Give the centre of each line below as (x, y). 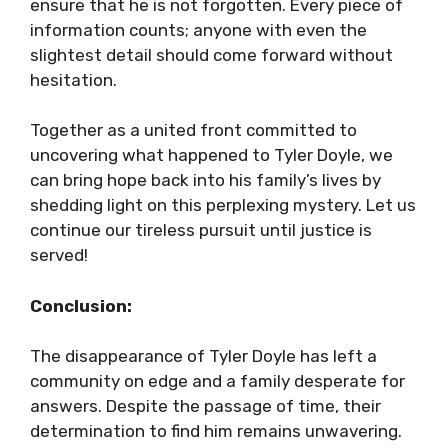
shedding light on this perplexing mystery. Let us (223, 205)
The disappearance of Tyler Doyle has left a (203, 356)
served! (59, 255)
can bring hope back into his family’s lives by (205, 180)
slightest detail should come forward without (211, 55)
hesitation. (73, 80)
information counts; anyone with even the (198, 30)
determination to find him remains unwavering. (216, 431)
